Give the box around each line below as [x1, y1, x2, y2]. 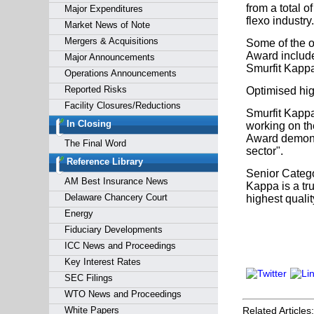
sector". [245, 145, 283, 157]
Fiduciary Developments [64, 224, 163, 235]
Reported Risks [64, 84, 127, 95]
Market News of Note [64, 20, 150, 30]
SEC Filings [64, 273, 113, 283]
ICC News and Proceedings [64, 240, 176, 251]
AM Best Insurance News [64, 176, 168, 186]
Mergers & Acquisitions [64, 36, 158, 46]
